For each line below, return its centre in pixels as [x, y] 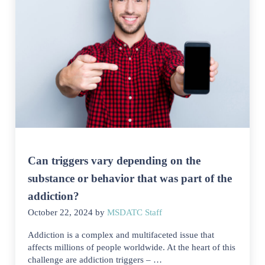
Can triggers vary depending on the [114, 161]
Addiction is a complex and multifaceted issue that [121, 235]
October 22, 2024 [61, 213]
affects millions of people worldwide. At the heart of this [132, 248]
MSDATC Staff [135, 213]
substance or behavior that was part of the [130, 179]
